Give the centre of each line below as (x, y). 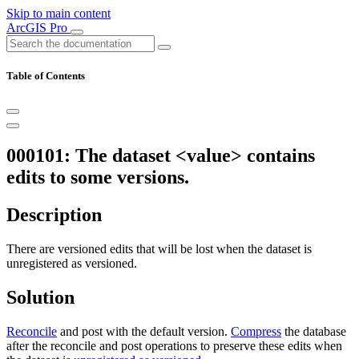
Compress (256, 331)
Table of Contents (46, 76)
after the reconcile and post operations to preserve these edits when (174, 345)
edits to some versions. (98, 177)
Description (54, 215)
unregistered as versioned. (72, 264)
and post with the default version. (144, 331)
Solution (40, 297)
